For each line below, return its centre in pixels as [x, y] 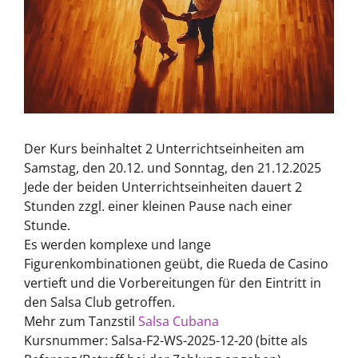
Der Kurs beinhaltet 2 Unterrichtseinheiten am [164, 149]
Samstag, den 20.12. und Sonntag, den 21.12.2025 [173, 168]
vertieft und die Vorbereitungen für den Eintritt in [173, 283]
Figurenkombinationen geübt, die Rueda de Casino [176, 264]
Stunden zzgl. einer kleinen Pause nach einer [158, 207]
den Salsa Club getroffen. [99, 302]
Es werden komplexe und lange [117, 245]
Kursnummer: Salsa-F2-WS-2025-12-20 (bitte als [166, 341]
